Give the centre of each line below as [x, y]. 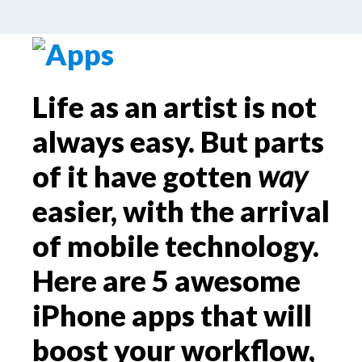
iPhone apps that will [172, 315]
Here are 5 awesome [166, 280]
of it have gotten [145, 176]
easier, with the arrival [181, 211]
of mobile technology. [176, 246]
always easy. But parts [178, 141]
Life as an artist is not [175, 107]
